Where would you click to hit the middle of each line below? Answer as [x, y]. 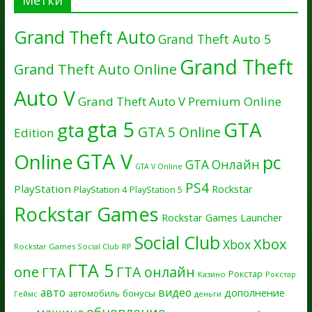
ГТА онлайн [155, 272]
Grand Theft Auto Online [95, 69]
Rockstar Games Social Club [66, 246]
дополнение [254, 292]
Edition [34, 132]
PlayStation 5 [156, 189]
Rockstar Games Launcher [222, 217]
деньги [208, 293]
